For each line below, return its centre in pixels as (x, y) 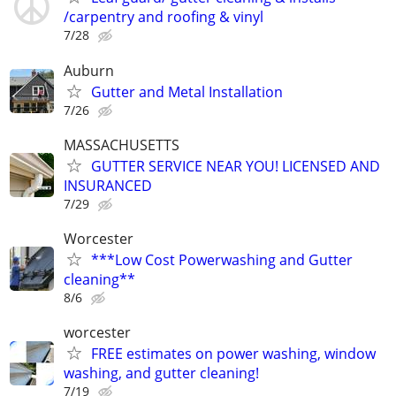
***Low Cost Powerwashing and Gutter (222, 259)
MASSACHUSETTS (122, 145)
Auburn (89, 70)
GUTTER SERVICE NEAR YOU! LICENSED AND (236, 166)
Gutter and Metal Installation (187, 91)
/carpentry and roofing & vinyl (164, 17)
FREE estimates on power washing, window (233, 354)
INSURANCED (108, 185)
